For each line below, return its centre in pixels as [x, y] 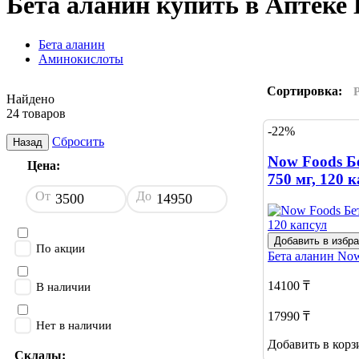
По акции [61, 249]
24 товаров [36, 113]
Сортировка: [305, 91]
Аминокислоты [81, 58]
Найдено [30, 99]
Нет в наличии [74, 326]
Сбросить [78, 141]
